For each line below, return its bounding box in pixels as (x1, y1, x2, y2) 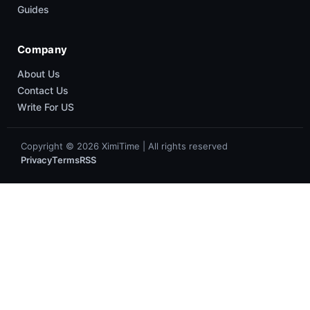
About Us (17, 67, 60, 80)
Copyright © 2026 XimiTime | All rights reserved (21, 140, 228, 152)
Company (17, 42, 68, 56)
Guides (17, 3, 49, 15)
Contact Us (17, 84, 69, 96)
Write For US (17, 100, 74, 113)
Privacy (21, 154, 52, 165)
